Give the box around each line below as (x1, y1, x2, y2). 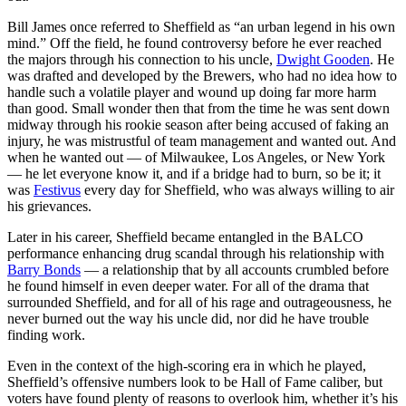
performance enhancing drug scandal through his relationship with (7, 245, 384, 261)
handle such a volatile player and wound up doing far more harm (7, 83, 376, 100)
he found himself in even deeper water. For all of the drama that (7, 277, 369, 294)
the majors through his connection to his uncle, (7, 51, 276, 67)
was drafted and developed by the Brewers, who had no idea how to (7, 67, 397, 83)
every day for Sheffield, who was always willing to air (81, 181, 394, 198)
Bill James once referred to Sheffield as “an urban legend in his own (7, 18, 395, 34)
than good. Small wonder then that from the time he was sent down (7, 100, 390, 116)
